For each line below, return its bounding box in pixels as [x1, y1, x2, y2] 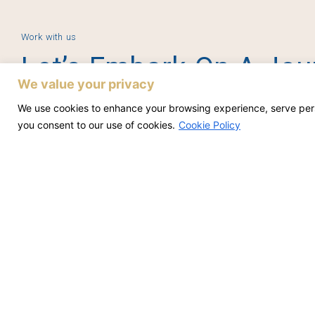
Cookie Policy [179, 118, 240, 131]
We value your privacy [18, 76, 155, 91]
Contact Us [43, 151, 94, 162]
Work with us [21, 31, 77, 42]
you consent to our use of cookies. [18, 118, 175, 131]
